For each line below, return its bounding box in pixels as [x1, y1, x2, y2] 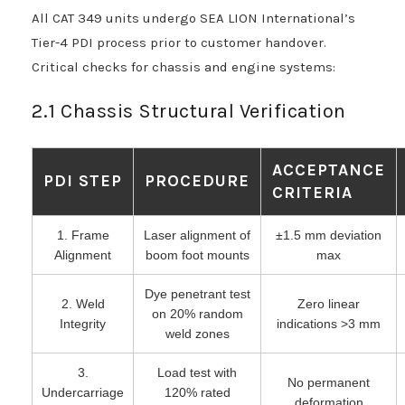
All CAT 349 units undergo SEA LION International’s [32, 9, 355, 26]
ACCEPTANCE [272, 159, 385, 180]
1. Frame [56, 227, 109, 242]
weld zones [165, 325, 230, 341]
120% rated [164, 384, 231, 400]
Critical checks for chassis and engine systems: [32, 58, 335, 75]
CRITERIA [272, 182, 353, 202]
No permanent [287, 374, 370, 390]
